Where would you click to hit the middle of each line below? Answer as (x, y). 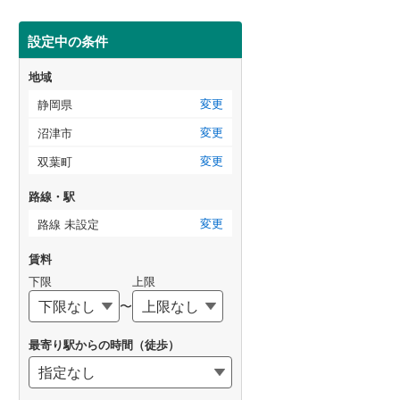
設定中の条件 (68, 41)
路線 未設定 (68, 224)
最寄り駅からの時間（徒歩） (104, 344)
